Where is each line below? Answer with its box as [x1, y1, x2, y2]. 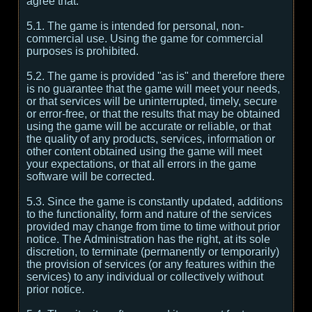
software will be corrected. [26, 171, 155, 182]
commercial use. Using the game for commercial [26, 33, 263, 45]
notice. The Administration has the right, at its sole [26, 233, 270, 245]
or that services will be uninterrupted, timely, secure [26, 95, 277, 107]
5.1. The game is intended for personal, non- [26, 20, 244, 32]
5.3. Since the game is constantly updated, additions [26, 196, 283, 208]
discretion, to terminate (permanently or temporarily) [26, 246, 279, 258]
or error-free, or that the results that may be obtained [26, 108, 280, 120]
